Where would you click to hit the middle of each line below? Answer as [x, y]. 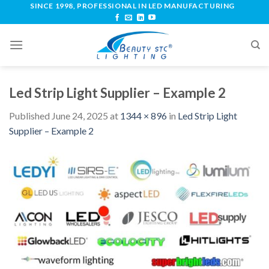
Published [30, 116]
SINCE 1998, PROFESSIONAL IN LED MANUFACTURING [132, 6]
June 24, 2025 [80, 116]
